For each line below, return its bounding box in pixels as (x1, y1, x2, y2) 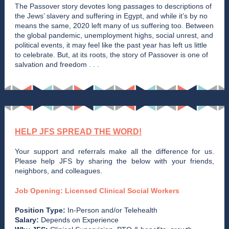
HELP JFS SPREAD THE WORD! (15, 127, 142, 136)
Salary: (15, 216, 39, 224)
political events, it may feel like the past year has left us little (15, 41, 207, 49)
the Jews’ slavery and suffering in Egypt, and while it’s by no (15, 12, 208, 20)
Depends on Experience (39, 216, 119, 224)
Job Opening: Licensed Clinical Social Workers (15, 187, 179, 195)
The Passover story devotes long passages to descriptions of (15, 2, 212, 10)
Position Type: (15, 206, 65, 214)
